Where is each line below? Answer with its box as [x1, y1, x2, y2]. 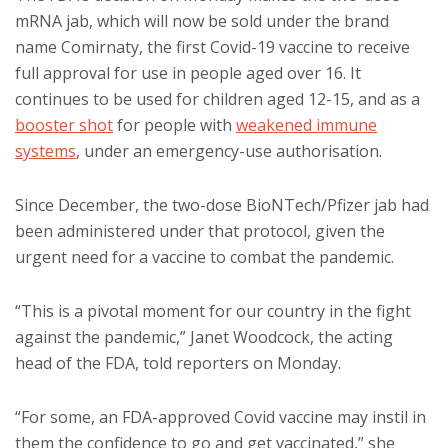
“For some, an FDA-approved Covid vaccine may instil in [15, 406, 426, 428]
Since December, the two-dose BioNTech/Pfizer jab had [15, 194, 429, 216]
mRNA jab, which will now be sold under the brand [15, 10, 389, 32]
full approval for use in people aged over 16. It [15, 62, 361, 84]
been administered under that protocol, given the [15, 220, 385, 242]
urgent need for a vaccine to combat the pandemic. [15, 246, 394, 268]
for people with [113, 114, 236, 136]
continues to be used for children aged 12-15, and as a [15, 88, 420, 110]
